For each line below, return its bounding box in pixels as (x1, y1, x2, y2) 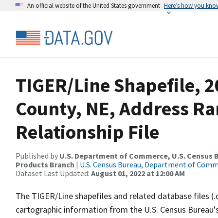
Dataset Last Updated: (16, 168, 91, 178)
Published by (16, 151, 59, 161)
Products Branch (16, 160, 74, 169)
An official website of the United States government (27, 1, 160, 9)
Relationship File (16, 120, 159, 144)
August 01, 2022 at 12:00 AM (91, 168, 185, 178)
